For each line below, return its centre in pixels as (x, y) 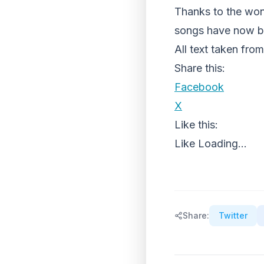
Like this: (196, 125)
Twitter (233, 215)
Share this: (200, 68)
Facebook (199, 87)
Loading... (222, 143)
